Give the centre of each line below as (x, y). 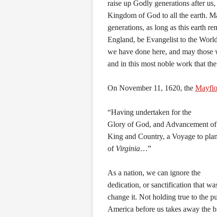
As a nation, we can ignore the (154, 172)
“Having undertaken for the (149, 112)
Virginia (128, 148)
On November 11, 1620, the (151, 88)
